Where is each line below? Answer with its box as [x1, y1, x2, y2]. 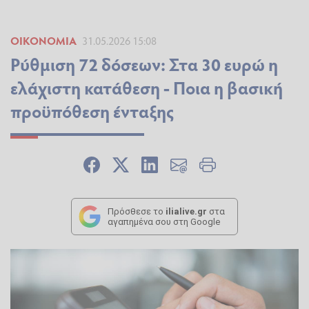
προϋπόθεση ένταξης [10, 99, 174, 123]
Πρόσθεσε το [108, 206, 166, 217]
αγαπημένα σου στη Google [108, 217, 220, 228]
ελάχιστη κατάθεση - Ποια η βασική [10, 75, 283, 100]
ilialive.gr [166, 206, 207, 217]
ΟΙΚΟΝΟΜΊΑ [10, 33, 77, 48]
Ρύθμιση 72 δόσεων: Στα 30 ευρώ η [10, 52, 278, 77]
